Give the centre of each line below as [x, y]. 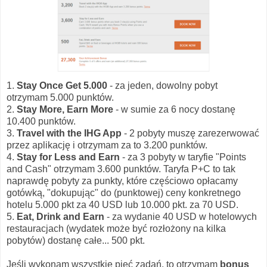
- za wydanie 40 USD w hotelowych [181, 216]
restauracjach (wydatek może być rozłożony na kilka [116, 228]
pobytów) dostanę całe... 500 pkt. [76, 240]
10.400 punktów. [41, 121]
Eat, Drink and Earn [60, 216]
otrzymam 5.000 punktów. [60, 97]
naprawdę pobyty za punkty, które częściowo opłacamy [122, 181]
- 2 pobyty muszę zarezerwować [190, 133]
